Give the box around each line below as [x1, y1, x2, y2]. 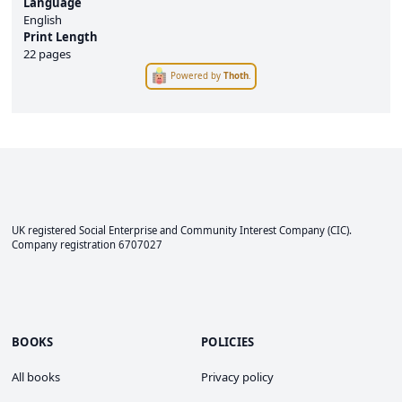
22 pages [23, 45, 71, 62]
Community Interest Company [180, 223, 325, 237]
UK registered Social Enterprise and [12, 223, 180, 237]
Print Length [23, 28, 98, 45]
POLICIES [201, 334, 255, 350]
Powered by [170, 69, 224, 82]
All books [12, 368, 60, 385]
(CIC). [325, 223, 352, 237]
